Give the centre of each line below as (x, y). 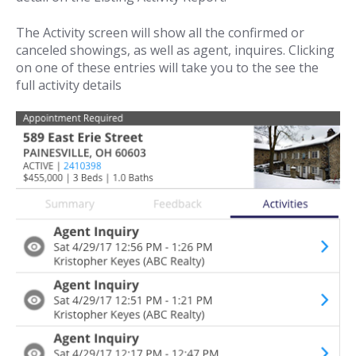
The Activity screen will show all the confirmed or (160, 32)
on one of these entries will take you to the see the (167, 67)
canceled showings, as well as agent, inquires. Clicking (175, 50)
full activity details (69, 85)
